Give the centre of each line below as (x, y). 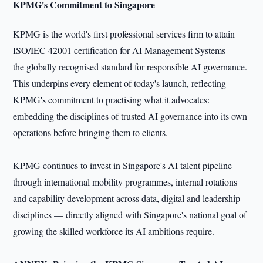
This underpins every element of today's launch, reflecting (120, 83)
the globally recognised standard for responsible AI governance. (130, 67)
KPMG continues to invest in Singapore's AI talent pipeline (123, 165)
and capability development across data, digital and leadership (127, 198)
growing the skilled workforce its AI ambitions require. (114, 231)
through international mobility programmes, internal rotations (125, 182)
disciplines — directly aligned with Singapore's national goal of (130, 215)
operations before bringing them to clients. (91, 132)
